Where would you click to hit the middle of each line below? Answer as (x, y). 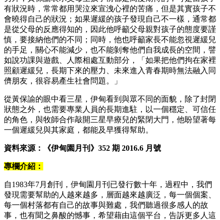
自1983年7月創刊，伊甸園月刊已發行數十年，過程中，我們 (108, 184)
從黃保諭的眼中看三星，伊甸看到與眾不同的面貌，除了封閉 (110, 99)
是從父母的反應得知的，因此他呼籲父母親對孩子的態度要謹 (110, 29)
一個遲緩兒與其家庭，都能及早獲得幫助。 (79, 130)
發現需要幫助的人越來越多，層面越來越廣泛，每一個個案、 (110, 194)
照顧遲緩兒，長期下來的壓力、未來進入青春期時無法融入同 (110, 70)
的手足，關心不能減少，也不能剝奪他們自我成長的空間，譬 (110, 50)
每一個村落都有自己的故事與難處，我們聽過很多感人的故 (106, 205)
